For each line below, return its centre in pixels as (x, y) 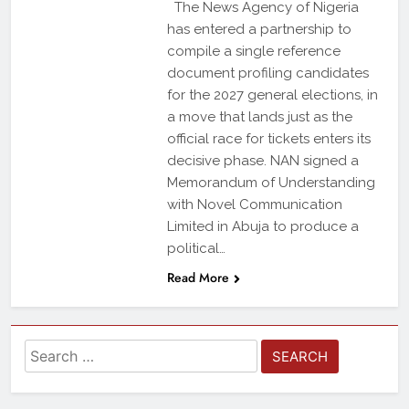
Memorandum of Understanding (271, 182)
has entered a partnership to (259, 29)
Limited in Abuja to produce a (262, 226)
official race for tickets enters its (268, 138)
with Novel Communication (254, 204)
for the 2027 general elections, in (272, 94)
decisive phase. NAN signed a (262, 160)
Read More (198, 277)
